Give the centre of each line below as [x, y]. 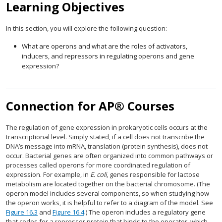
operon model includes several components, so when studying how [108, 193]
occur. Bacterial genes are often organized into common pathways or [110, 156]
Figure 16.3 [22, 212]
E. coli [98, 174]
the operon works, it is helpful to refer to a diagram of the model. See [110, 203]
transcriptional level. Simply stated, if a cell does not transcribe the [105, 137]
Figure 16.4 [68, 212]
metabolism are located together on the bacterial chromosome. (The [108, 184]
